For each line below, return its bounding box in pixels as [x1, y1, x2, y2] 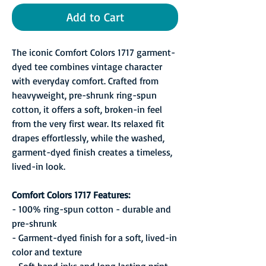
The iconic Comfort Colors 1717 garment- [12, 46, 175, 58]
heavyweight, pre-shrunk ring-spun [12, 88, 157, 101]
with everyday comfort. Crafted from [12, 74, 159, 87]
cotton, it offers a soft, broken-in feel [12, 103, 162, 115]
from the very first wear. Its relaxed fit [12, 117, 164, 129]
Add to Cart [66, 9, 124, 24]
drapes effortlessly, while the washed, [12, 131, 164, 144]
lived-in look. [12, 160, 68, 172]
